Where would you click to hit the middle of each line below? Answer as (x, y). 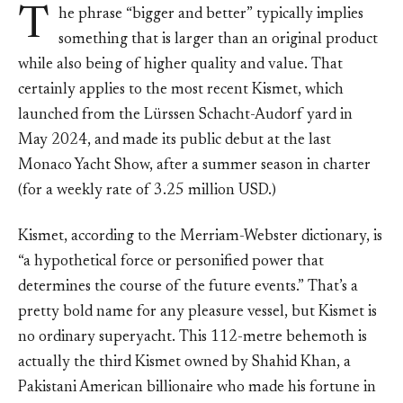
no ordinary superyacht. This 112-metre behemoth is (193, 337)
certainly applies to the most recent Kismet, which (181, 90)
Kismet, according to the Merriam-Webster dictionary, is (200, 237)
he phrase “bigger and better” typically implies (211, 14)
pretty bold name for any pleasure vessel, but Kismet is (197, 312)
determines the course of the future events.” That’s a (188, 287)
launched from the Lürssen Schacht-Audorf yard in (185, 115)
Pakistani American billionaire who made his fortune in (197, 388)
